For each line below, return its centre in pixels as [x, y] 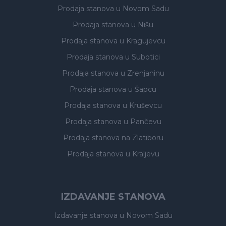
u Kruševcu [142, 105]
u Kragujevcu [142, 41]
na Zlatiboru [142, 138]
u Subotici [142, 57]
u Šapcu [142, 89]
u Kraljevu [142, 154]
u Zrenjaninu [142, 73]
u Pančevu [142, 122]
